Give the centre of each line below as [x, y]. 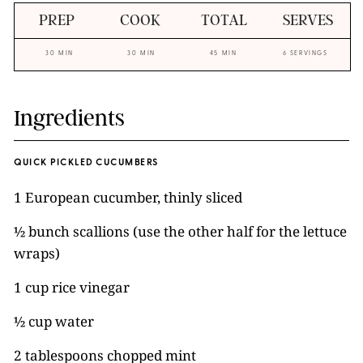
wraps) [37, 253]
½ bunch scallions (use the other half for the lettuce [180, 231]
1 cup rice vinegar [72, 287]
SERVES [308, 20]
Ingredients [69, 117]
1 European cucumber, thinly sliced [128, 197]
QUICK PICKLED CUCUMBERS [86, 163]
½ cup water [54, 321]
